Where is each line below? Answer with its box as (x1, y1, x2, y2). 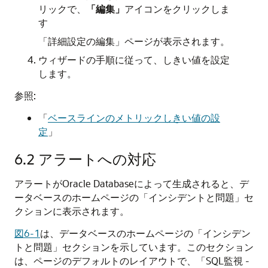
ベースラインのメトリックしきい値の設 (48, 111, 220, 124)
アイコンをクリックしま (124, 2, 230, 15)
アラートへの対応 (38, 150, 156, 168)
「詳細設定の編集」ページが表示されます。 (38, 35, 230, 47)
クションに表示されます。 (14, 205, 129, 217)
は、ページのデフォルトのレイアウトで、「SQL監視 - (14, 254, 249, 267)
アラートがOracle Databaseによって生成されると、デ (14, 177, 249, 190)
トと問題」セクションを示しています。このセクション (14, 240, 254, 253)
